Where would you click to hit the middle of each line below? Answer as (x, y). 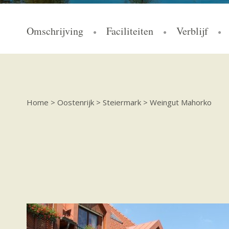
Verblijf (192, 31)
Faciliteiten (130, 31)
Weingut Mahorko (181, 102)
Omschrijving (55, 31)
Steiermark (122, 102)
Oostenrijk (76, 102)
